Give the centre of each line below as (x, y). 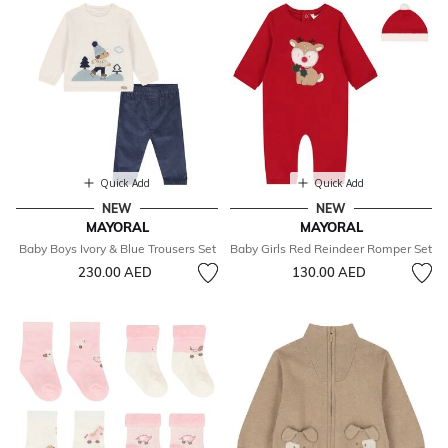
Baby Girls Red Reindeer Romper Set (331, 249)
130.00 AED (328, 272)
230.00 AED (114, 272)
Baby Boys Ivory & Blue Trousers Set (117, 249)
